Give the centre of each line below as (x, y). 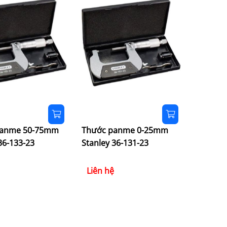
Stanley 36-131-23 (115, 143)
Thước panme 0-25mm (125, 130)
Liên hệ (100, 171)
